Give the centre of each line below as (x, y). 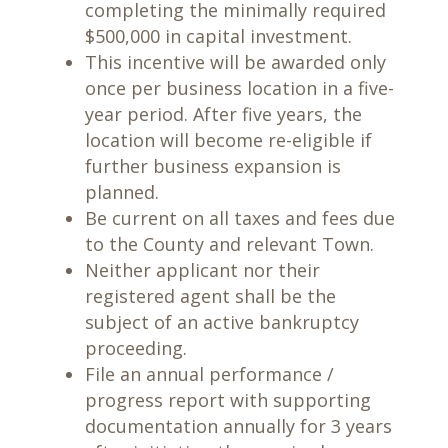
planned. (121, 192)
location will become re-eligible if (228, 140)
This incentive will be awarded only (235, 62)
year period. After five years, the (223, 114)
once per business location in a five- (239, 88)
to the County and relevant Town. (229, 244)
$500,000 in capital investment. (218, 36)
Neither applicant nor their (202, 270)
